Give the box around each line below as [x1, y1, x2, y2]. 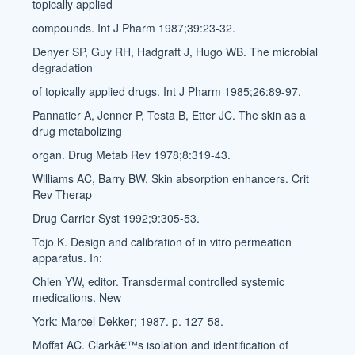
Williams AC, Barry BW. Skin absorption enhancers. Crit [32, 170, 310, 186]
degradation [32, 59, 94, 75]
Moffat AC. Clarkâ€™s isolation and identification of [32, 337, 289, 353]
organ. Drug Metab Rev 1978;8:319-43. [32, 147, 231, 162]
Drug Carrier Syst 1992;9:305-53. [32, 210, 200, 226]
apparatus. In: [32, 250, 103, 265]
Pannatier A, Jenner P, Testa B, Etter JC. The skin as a [32, 107, 307, 123]
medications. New [32, 289, 122, 305]
